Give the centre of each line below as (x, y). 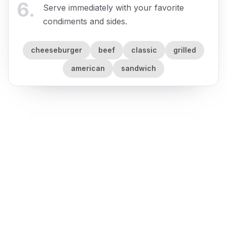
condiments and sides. (85, 21)
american (88, 68)
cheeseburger (56, 50)
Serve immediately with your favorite (113, 7)
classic (144, 50)
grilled (185, 50)
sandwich (139, 68)
